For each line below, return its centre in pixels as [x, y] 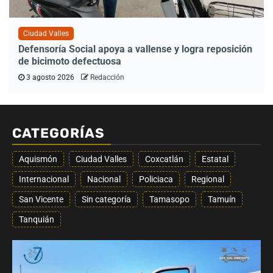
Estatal [215, 159]
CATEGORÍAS [58, 133]
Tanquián [37, 219]
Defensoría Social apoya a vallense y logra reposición [135, 49]
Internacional [44, 179]
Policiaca [156, 179]
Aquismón [38, 159]
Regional [208, 179]
